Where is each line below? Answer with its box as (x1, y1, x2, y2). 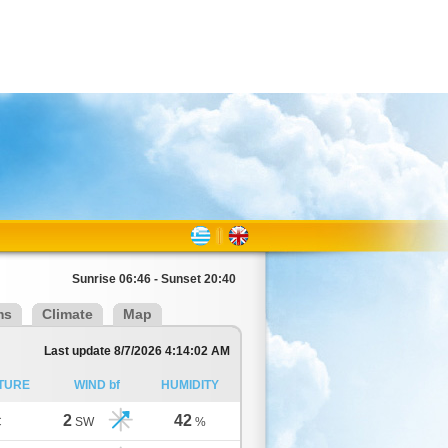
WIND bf (74, 378, 120, 392)
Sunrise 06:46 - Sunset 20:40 (72, 272, 236, 286)
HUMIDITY (160, 378, 219, 392)
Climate (42, 306, 93, 322)
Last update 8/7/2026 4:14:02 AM (44, 344, 230, 358)
